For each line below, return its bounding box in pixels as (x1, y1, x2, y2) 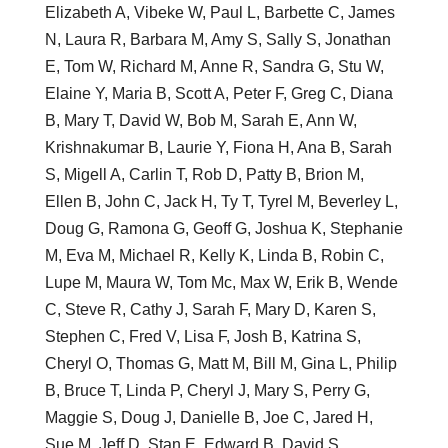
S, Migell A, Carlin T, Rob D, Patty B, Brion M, (44, 165, 364, 183)
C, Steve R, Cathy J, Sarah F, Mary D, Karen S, (44, 300, 376, 318)
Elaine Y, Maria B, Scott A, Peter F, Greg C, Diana (44, 84, 393, 102)
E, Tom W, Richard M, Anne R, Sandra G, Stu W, (44, 57, 384, 75)
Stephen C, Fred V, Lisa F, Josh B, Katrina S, (44, 327, 361, 345)
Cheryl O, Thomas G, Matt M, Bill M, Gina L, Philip (44, 354, 397, 372)
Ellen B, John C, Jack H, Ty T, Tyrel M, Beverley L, (44, 192, 398, 210)
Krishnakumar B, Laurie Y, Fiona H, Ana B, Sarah (44, 138, 392, 156)
